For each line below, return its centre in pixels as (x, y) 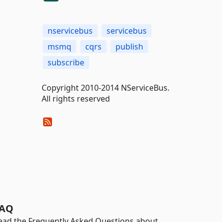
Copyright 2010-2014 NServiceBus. (105, 88)
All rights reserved (76, 99)
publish (129, 47)
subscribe (66, 62)
